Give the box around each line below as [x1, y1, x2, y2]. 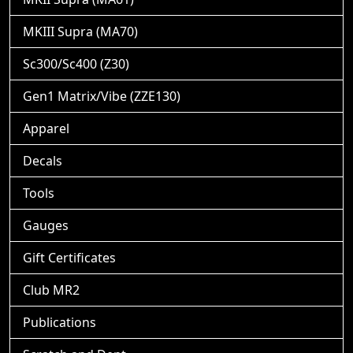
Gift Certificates [23, 248, 116, 266]
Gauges [23, 216, 69, 234]
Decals [23, 151, 62, 169]
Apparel [23, 119, 69, 137]
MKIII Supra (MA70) [23, 22, 138, 40]
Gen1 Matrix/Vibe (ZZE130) [23, 87, 180, 105]
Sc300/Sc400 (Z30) [23, 54, 129, 72]
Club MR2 [23, 281, 80, 299]
